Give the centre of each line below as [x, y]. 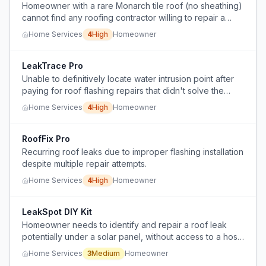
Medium [106, 253]
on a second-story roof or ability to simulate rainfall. [122, 248]
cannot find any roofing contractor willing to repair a [123, 18]
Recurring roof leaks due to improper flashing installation [133, 152]
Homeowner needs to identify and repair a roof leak [124, 225]
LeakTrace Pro [53, 66]
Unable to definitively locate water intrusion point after [128, 79]
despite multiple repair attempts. [84, 164]
